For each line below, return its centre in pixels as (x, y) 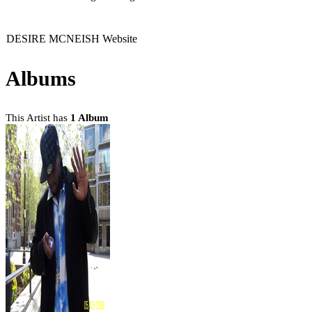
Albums (41, 78)
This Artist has (38, 117)
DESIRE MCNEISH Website (72, 38)
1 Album (89, 117)
